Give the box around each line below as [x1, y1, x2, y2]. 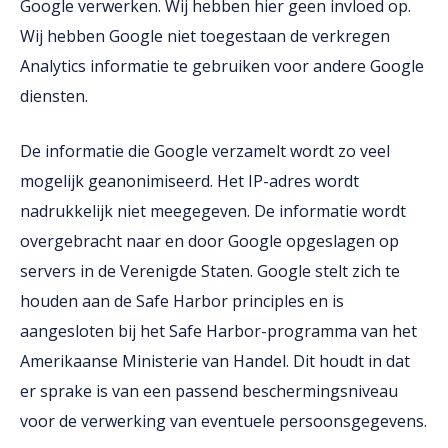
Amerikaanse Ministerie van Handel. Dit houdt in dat [20, 350, 410, 372]
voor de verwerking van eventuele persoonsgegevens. [20, 410, 427, 432]
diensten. [20, 85, 88, 107]
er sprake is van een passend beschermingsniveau [20, 380, 398, 402]
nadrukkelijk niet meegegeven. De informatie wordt [20, 200, 406, 222]
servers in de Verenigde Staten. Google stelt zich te [20, 260, 400, 282]
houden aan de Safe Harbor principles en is [20, 290, 344, 312]
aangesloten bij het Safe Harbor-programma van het [20, 320, 417, 342]
